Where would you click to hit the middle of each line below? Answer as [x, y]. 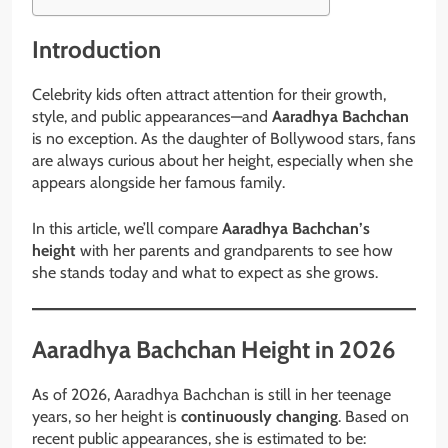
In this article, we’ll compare [127, 229]
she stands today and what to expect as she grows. [205, 273]
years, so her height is [106, 417]
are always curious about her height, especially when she [222, 161]
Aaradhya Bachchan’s [296, 229]
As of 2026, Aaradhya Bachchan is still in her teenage [211, 395]
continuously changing [259, 417]
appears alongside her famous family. [158, 183]
